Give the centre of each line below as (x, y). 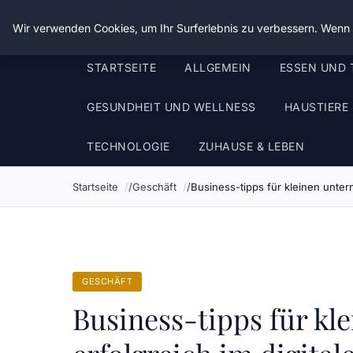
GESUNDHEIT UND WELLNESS (171, 107)
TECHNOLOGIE (128, 146)
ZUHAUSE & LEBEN (251, 146)
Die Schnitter (126, 24)
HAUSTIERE (316, 107)
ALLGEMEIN (218, 67)
